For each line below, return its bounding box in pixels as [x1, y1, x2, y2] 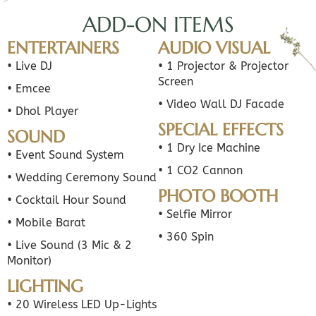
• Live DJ [7, 59, 52, 73]
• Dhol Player [7, 104, 78, 119]
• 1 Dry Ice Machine [158, 141, 260, 155]
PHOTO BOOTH [158, 186, 278, 207]
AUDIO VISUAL [158, 37, 270, 59]
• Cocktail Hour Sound [7, 193, 126, 207]
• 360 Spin [158, 230, 214, 244]
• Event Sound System [7, 148, 124, 162]
